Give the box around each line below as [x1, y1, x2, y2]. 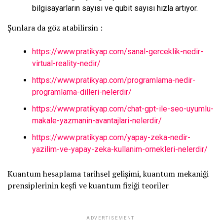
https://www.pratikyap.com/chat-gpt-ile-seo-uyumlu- [32, 104, 214, 113]
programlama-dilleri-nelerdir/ [32, 87, 132, 97]
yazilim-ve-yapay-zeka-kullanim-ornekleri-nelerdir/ [32, 144, 208, 154]
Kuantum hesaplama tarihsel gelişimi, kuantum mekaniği [7, 168, 209, 179]
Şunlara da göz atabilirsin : [7, 22, 103, 33]
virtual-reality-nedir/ [32, 58, 101, 68]
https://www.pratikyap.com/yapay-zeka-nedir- [32, 132, 190, 142]
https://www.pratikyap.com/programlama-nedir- [32, 75, 195, 85]
